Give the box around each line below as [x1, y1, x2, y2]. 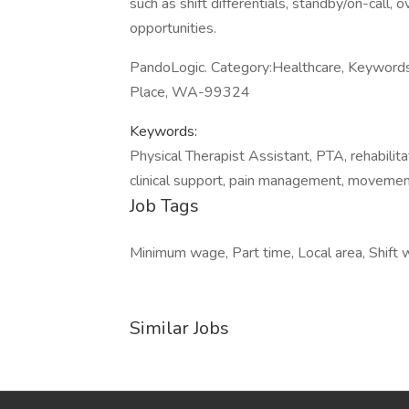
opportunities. [130, 18, 216, 38]
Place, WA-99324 [130, 82, 250, 102]
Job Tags [130, 194, 199, 218]
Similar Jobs [130, 316, 229, 341]
